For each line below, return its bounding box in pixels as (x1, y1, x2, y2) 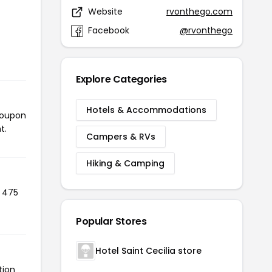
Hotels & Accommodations (86, 104, 206, 116)
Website (88, 5, 123, 18)
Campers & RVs (86, 131, 155, 143)
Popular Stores (76, 214, 147, 228)
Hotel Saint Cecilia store (95, 245, 202, 257)
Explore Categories (76, 72, 167, 86)
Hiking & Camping (86, 157, 165, 169)
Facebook (88, 24, 129, 36)
